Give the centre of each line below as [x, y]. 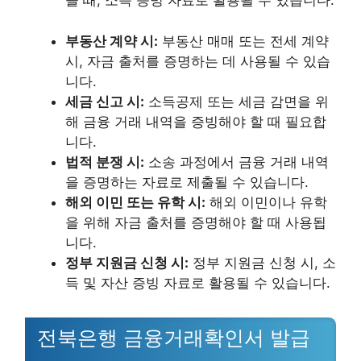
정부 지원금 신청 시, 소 [262, 262]
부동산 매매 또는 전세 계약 [243, 41]
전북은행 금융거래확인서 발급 [174, 337]
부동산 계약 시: [112, 41]
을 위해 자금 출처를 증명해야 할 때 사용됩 [196, 222]
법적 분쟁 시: [105, 162]
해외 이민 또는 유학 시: [135, 202]
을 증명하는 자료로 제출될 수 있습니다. [187, 182]
